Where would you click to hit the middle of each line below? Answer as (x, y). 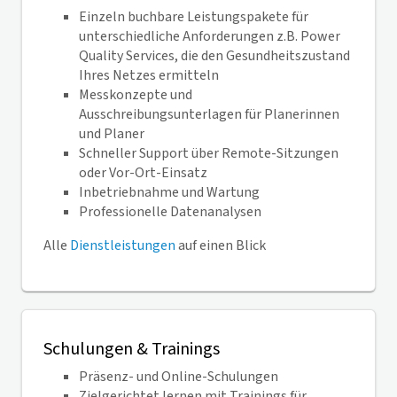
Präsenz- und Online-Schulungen (179, 377)
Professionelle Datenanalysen (170, 212)
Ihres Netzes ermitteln (149, 75)
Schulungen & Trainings (132, 349)
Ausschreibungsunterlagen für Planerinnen (209, 114)
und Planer (112, 134)
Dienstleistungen (123, 245)
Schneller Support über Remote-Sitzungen (209, 153)
